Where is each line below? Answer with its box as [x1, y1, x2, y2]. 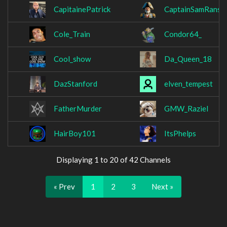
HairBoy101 [54, 129, 96, 138]
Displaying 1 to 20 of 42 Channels [56, 155, 171, 164]
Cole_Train [54, 29, 90, 39]
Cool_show [54, 54, 91, 64]
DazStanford [54, 79, 97, 89]
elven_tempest [164, 79, 213, 89]
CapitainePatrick [54, 5, 110, 14]
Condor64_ [164, 29, 202, 39]
